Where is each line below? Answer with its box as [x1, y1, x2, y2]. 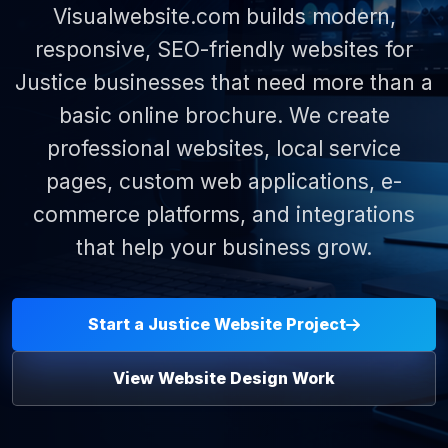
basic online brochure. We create [58, 103, 390, 128]
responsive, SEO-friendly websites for [35, 37, 413, 62]
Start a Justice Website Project [88, 314, 346, 334]
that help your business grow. [76, 235, 372, 260]
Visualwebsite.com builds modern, [52, 4, 396, 29]
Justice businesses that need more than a [15, 70, 433, 95]
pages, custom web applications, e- [46, 169, 402, 194]
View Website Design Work [113, 368, 335, 388]
